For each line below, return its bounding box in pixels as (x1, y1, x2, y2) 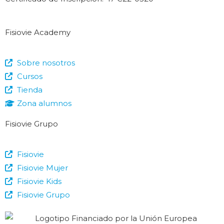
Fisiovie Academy (5, 27, 70, 37)
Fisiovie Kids (16, 176, 61, 186)
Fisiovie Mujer (16, 163, 68, 173)
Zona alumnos (16, 98, 71, 108)
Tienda (16, 85, 42, 95)
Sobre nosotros (16, 58, 75, 68)
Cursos (16, 71, 42, 81)
